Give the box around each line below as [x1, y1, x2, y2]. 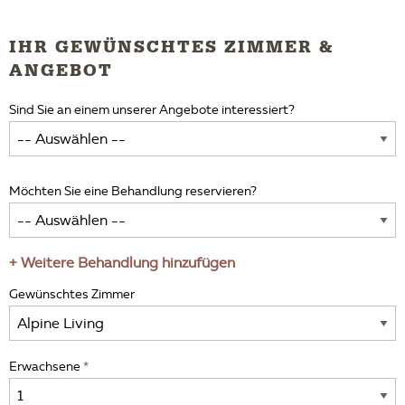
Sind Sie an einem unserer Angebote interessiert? [9, 102, 295, 118]
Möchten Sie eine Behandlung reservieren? [9, 184, 257, 199]
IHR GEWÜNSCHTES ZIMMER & [9, 36, 334, 58]
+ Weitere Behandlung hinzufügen [9, 254, 235, 271]
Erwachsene [9, 359, 80, 374]
